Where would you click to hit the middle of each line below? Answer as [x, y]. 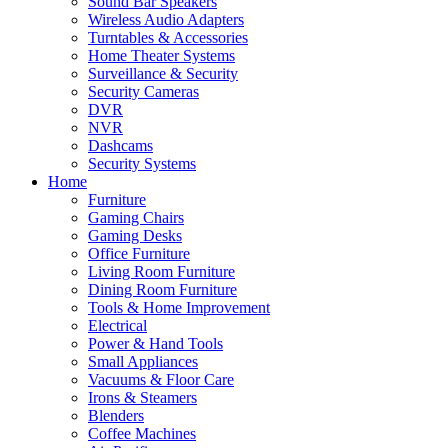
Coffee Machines [142, 434]
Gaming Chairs [136, 218]
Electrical [117, 326]
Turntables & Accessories [168, 38]
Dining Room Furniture [162, 290]
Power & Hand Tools [155, 344]
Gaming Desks [135, 236]
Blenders [116, 416]
